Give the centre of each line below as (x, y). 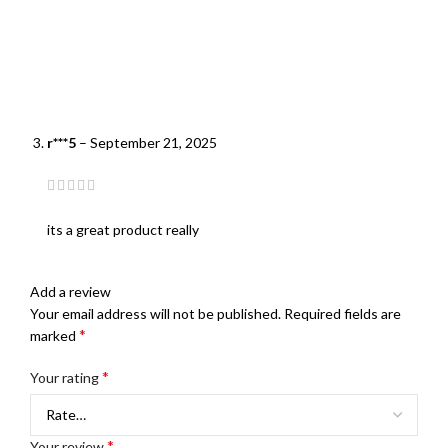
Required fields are (342, 314)
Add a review (70, 292)
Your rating (66, 378)
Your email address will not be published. (155, 314)
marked (54, 336)
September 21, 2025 (153, 142)
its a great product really (123, 230)
